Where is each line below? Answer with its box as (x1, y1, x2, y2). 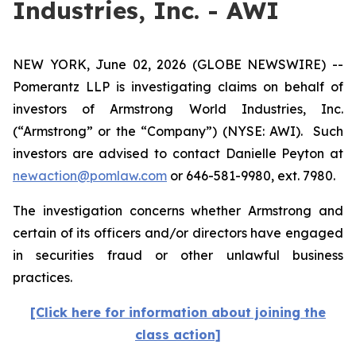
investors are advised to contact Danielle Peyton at (13, 145, 343, 161)
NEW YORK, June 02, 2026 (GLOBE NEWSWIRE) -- (13, 56, 343, 72)
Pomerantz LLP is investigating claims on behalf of (13, 79, 343, 95)
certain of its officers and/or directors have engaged (13, 225, 343, 241)
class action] (135, 327, 221, 342)
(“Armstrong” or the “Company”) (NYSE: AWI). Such (13, 123, 343, 139)
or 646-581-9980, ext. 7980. (167, 168, 335, 184)
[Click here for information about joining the (30, 304, 326, 320)
